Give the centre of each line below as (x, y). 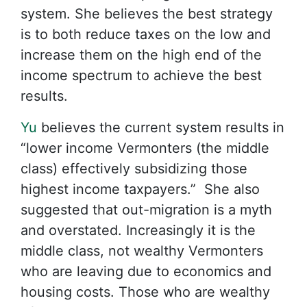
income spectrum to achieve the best (141, 75)
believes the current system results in (161, 127)
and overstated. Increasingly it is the (138, 230)
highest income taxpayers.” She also (140, 189)
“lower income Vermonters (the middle (145, 148)
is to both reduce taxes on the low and (146, 34)
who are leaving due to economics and (146, 271)
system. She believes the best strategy (147, 14)
